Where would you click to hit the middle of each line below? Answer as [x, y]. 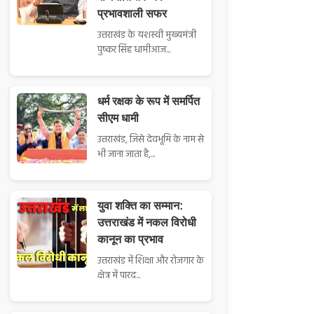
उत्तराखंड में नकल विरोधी [147, 223]
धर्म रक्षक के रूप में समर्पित [149, 102]
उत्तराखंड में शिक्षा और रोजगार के [151, 261]
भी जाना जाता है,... [127, 155]
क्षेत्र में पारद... [119, 276]
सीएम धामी [118, 118]
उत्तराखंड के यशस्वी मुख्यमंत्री [147, 36]
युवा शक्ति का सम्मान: [141, 206]
